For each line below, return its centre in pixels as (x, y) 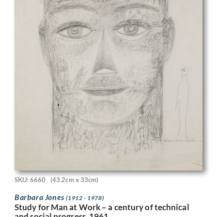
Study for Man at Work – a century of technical (102, 207)
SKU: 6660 (30, 180)
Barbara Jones (40, 197)
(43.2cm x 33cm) (74, 180)
